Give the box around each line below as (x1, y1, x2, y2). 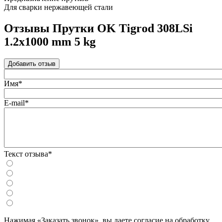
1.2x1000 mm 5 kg (4, 35, 96, 49)
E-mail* (4, 99, 29, 108)
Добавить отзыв (8, 60, 55, 68)
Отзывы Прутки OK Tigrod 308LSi (4, 22, 193, 35)
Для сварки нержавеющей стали (4, 3, 113, 12)
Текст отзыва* (4, 150, 52, 159)
